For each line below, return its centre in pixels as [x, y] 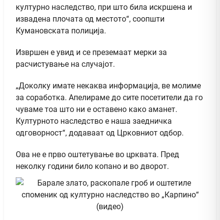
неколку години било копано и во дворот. [92, 166]
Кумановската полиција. [61, 30]
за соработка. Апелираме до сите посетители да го [109, 97]
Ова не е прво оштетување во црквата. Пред [97, 154]
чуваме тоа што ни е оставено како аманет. [96, 109]
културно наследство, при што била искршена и [104, 7]
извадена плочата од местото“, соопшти [90, 19]
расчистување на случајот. [65, 64]
